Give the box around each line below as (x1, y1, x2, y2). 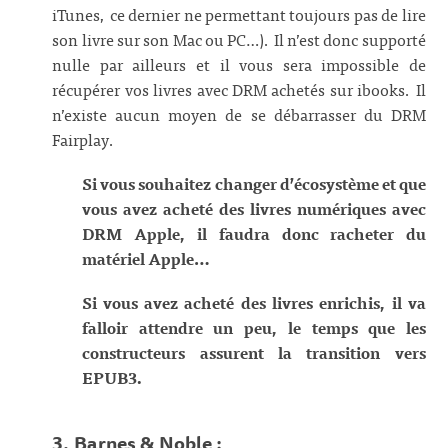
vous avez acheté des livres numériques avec (82, 195, 426, 222)
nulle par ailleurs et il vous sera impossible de (52, 51, 426, 78)
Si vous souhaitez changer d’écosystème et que (82, 170, 426, 197)
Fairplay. (52, 126, 116, 153)
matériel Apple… (82, 245, 211, 272)
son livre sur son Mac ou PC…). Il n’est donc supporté (52, 26, 426, 53)
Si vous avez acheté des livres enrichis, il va (82, 289, 426, 316)
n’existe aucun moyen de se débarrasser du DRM (52, 101, 426, 128)
